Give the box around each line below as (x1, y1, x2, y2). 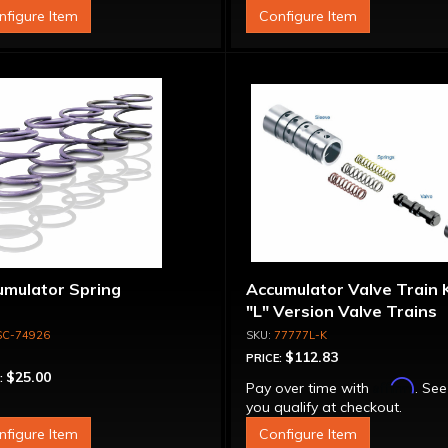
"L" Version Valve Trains (246, 301, 438, 321)
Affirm (373, 377, 416, 394)
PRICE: (246, 351, 286, 365)
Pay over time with (246, 379, 374, 397)
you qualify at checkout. (246, 398, 403, 416)
